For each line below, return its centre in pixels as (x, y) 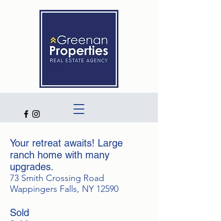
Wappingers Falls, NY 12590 (64, 189)
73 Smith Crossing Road (57, 178)
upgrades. (32, 167)
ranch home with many (60, 155)
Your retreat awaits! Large (66, 143)
